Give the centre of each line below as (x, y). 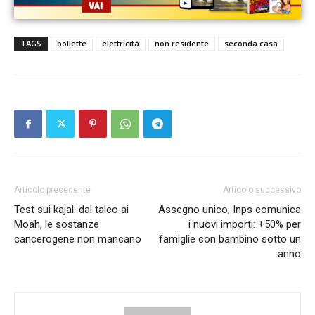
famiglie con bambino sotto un (230, 239)
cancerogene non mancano (78, 239)
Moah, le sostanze (57, 225)
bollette (72, 44)
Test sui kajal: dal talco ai (71, 210)
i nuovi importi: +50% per (245, 225)
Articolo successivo (262, 190)
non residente (182, 44)
